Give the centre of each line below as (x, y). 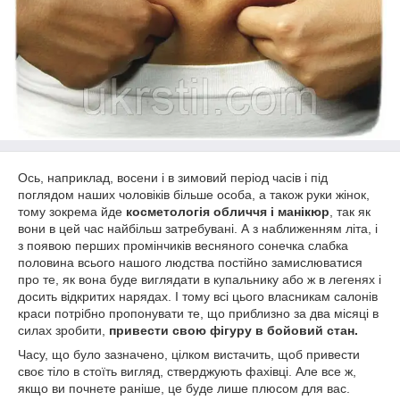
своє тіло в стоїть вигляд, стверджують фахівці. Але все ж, (187, 371)
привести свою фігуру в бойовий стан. (233, 330)
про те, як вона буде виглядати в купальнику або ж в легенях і (200, 279)
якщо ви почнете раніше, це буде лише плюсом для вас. (184, 388)
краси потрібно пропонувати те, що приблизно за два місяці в (198, 313)
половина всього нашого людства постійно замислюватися (190, 262)
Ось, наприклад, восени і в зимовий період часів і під (173, 178)
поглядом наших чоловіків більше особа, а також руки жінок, (194, 195)
